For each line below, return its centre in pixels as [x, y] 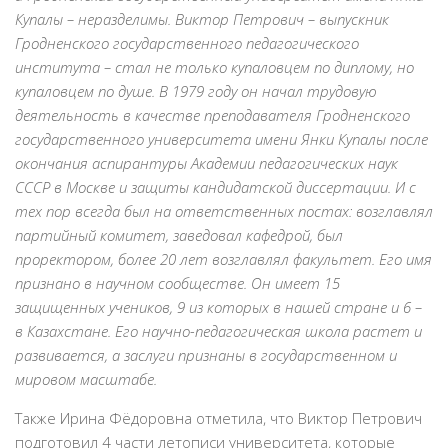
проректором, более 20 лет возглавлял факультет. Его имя [223, 259]
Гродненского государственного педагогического [187, 43]
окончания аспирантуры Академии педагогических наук [206, 163]
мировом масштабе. [86, 379]
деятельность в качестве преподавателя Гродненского [212, 115]
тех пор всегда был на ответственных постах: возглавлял [224, 211]
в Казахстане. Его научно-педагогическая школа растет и [218, 331]
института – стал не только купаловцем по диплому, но [214, 67]
